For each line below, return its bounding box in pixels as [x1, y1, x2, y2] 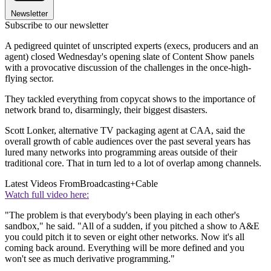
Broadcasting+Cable [80, 178, 158, 189]
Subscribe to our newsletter [5, 20, 108, 31]
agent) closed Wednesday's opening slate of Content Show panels [5, 51, 254, 62]
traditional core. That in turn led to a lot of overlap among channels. [5, 158, 261, 169]
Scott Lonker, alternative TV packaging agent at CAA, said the [5, 125, 245, 136]
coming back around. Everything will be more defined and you [5, 243, 244, 253]
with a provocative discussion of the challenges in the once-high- [5, 62, 251, 73]
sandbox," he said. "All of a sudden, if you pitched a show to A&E [5, 221, 260, 232]
